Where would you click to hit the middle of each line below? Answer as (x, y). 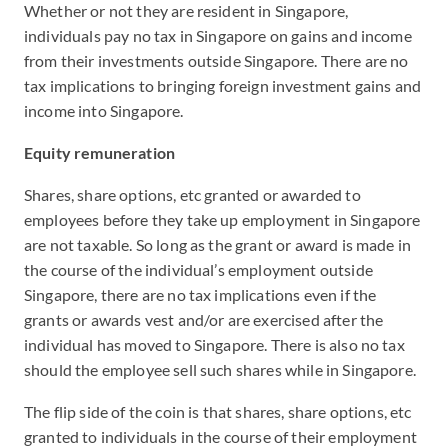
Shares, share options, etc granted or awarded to (192, 194)
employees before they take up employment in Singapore (222, 219)
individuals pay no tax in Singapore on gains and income (218, 35)
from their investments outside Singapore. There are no (216, 60)
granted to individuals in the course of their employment (220, 436)
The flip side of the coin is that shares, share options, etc (218, 411)
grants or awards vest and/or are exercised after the (204, 319)
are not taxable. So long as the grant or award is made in (218, 244)
